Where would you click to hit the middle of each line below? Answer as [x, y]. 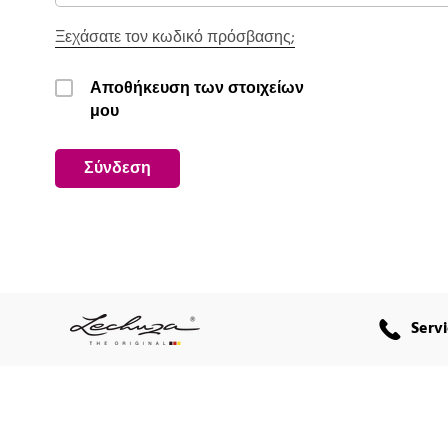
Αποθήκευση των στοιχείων [197, 89]
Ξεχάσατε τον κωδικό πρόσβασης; [175, 38]
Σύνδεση [117, 169]
